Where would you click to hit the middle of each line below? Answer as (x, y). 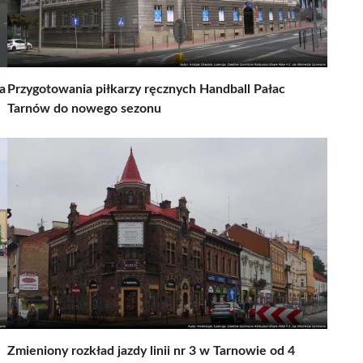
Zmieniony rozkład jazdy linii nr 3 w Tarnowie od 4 (151, 350)
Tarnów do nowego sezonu (84, 108)
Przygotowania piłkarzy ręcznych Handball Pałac (146, 89)
